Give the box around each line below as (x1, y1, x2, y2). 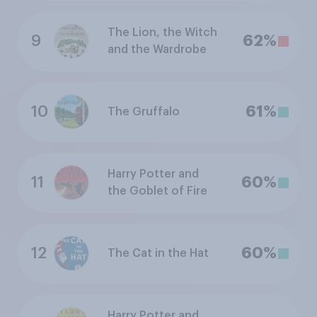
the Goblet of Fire (108, 185, 207, 197)
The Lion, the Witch (108, 27, 217, 39)
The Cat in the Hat (108, 248, 209, 260)
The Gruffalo (108, 106, 180, 118)
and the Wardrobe (108, 44, 207, 56)
